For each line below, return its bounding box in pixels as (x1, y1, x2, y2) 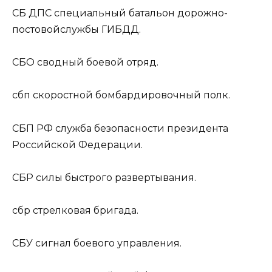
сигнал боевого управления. (33, 237, 182, 250)
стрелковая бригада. (30, 204, 138, 216)
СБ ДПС (12, 7, 52, 19)
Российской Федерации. (12, 138, 143, 151)
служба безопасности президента (53, 122, 228, 134)
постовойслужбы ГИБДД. (12, 23, 141, 35)
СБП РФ (12, 122, 53, 134)
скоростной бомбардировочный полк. (30, 89, 230, 101)
